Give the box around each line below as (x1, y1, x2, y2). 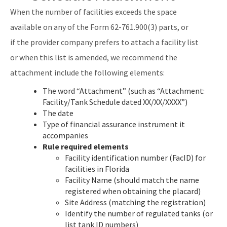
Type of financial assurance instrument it (42, 119, 185, 130)
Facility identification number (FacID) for (64, 153, 206, 163)
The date (42, 108, 73, 119)
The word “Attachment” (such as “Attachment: (42, 86, 205, 96)
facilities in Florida (64, 164, 129, 174)
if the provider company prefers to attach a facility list (10, 37, 199, 48)
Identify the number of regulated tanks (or (64, 208, 213, 219)
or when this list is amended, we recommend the (10, 52, 177, 63)
